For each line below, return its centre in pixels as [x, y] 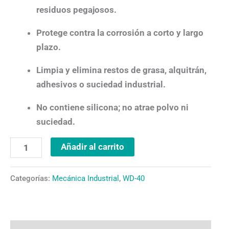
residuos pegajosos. [76, 9]
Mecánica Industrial [86, 178]
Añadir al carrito [92, 146]
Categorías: [31, 178]
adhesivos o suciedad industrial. [101, 84]
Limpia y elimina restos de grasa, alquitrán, [121, 70]
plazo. [49, 47]
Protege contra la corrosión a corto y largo [120, 32]
